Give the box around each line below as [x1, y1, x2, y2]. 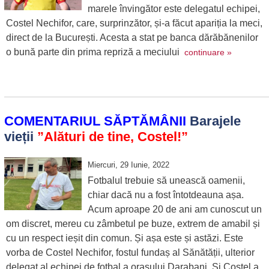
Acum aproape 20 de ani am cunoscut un [87, 204, 262, 214]
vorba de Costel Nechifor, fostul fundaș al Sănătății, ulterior [5, 247, 255, 258]
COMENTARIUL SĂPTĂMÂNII [4, 113, 186, 128]
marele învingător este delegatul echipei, [87, 4, 260, 14]
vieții [4, 129, 37, 144]
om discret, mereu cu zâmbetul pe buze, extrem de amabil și [5, 219, 260, 229]
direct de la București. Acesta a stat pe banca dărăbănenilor [5, 32, 258, 43]
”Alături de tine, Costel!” [37, 129, 188, 144]
